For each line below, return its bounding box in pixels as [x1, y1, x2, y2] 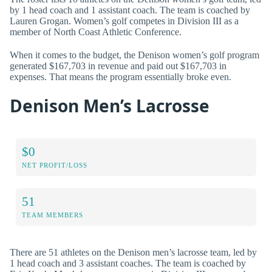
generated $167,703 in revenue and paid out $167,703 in [10, 60, 226, 71]
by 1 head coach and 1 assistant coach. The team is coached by [10, 5, 250, 16]
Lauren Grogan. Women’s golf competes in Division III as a [10, 16, 239, 27]
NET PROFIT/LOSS [22, 161, 87, 169]
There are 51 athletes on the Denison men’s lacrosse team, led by [10, 247, 257, 258]
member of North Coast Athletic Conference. [10, 27, 182, 38]
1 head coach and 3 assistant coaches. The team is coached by [10, 258, 246, 269]
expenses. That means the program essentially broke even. [10, 71, 231, 82]
